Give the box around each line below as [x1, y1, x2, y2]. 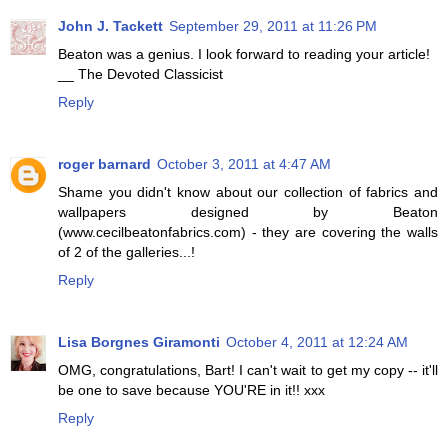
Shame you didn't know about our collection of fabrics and [58, 184, 438, 201]
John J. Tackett [58, 18, 163, 35]
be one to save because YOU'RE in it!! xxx [58, 382, 325, 399]
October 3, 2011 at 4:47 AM [157, 156, 331, 173]
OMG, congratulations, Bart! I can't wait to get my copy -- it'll [58, 362, 438, 379]
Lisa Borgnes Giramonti [58, 334, 220, 351]
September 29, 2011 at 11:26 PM [169, 18, 377, 35]
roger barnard [58, 156, 151, 173]
